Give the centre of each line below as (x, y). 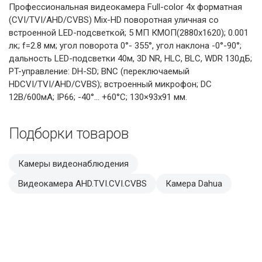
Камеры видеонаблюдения (73, 163)
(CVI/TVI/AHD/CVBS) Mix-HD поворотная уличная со (114, 20)
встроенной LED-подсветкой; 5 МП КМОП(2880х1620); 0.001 (129, 32)
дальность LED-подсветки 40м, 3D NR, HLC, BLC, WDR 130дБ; (130, 58)
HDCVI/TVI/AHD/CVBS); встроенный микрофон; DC (110, 84)
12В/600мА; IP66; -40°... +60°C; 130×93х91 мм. (98, 97)
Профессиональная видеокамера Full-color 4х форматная (125, 7)
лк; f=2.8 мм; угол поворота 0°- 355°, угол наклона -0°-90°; (125, 45)
